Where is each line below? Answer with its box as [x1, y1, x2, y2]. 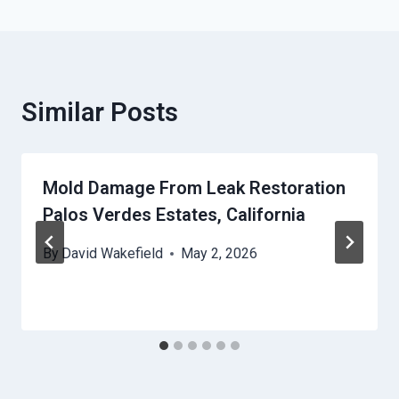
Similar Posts [21, 97, 178, 128]
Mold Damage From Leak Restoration [43, 177, 346, 199]
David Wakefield [61, 245, 164, 263]
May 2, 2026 [181, 245, 258, 263]
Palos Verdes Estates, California [43, 204, 305, 226]
